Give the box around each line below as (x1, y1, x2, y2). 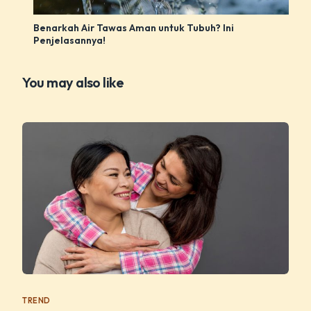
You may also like (22, 74, 124, 92)
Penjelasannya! (33, 34, 106, 47)
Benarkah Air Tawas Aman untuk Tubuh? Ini (33, 22, 235, 35)
